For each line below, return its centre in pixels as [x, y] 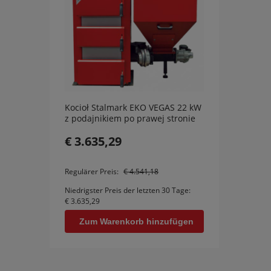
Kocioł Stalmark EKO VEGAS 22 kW [133, 107]
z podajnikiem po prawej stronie [130, 118]
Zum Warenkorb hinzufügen [136, 221]
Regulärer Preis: [93, 171]
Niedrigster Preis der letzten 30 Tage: [128, 190]
